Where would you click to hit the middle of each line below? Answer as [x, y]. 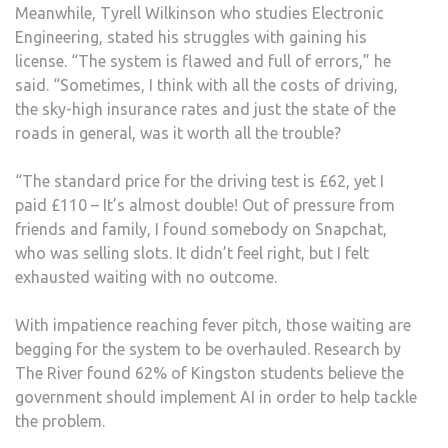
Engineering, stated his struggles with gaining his [191, 36]
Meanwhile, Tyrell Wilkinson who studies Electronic [199, 12]
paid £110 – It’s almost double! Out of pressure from [205, 204]
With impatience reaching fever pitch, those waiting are [213, 324]
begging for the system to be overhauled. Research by [208, 348]
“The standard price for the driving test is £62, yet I [199, 180]
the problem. [62, 420]
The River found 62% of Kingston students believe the [209, 372]
